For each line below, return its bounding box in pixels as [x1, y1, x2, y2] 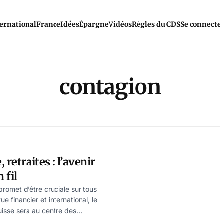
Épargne [79, 20, 109, 28]
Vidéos [108, 20, 132, 28]
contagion [59, 74, 161, 100]
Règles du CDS [131, 20, 180, 28]
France [36, 20, 60, 28]
